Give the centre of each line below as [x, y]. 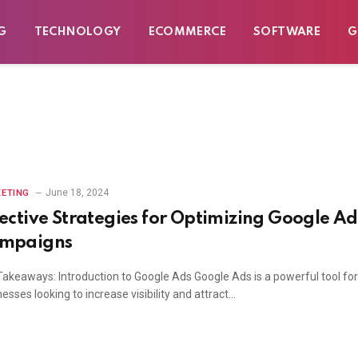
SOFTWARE [287, 32]
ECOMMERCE [187, 32]
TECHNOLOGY [78, 32]
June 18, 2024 [77, 193]
